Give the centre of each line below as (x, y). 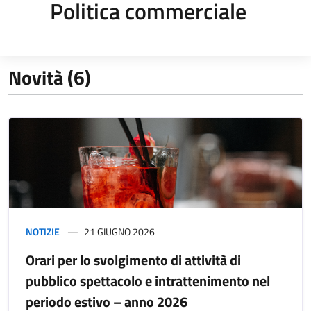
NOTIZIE (43, 231)
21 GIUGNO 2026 (119, 231)
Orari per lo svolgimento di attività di (133, 260)
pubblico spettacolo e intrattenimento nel (148, 280)
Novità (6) (50, 77)
